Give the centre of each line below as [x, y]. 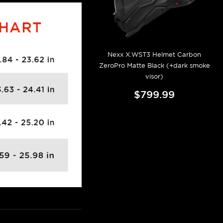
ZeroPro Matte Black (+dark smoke [154, 65]
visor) [155, 76]
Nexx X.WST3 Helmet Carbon [155, 54]
